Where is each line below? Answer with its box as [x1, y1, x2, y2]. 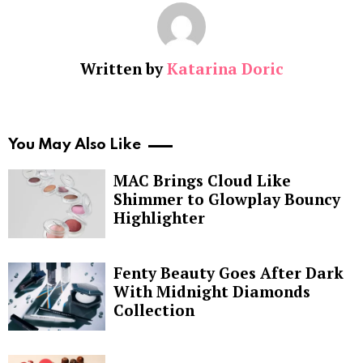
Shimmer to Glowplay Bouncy [113, 189, 340, 210]
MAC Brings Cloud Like [113, 170, 291, 191]
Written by [79, 58, 167, 79]
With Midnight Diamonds [113, 281, 310, 302]
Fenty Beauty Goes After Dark [113, 263, 344, 284]
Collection [113, 300, 194, 321]
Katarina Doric [166, 58, 284, 79]
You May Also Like [8, 137, 141, 153]
